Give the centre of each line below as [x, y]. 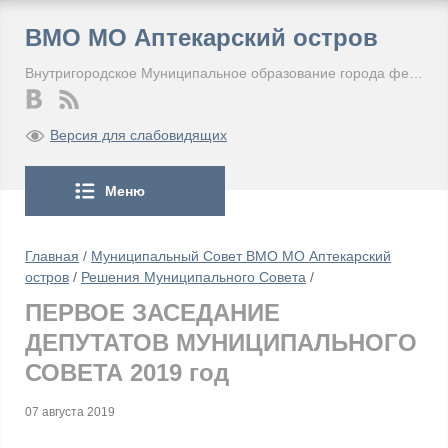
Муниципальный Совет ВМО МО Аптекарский [241, 256]
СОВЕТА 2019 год [127, 372]
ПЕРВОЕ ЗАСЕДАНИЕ [152, 312]
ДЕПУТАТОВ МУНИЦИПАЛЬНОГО [221, 342]
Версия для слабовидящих [138, 135]
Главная [52, 256]
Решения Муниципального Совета [193, 277]
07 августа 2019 [70, 412]
